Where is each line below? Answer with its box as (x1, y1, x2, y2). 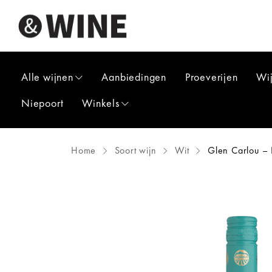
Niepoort (21, 96, 64, 110)
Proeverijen (185, 70, 238, 84)
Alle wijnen (21, 70, 73, 84)
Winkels (82, 96, 120, 110)
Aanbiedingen (101, 70, 167, 84)
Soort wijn (114, 144, 157, 157)
